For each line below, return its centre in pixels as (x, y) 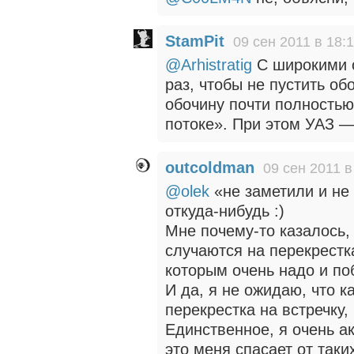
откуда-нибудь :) (225, 211)
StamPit (195, 41)
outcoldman (210, 168)
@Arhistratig (209, 65)
